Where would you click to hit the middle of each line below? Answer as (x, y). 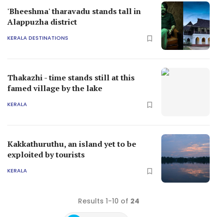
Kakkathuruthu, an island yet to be (72, 144)
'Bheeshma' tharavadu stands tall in (74, 11)
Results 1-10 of (104, 201)
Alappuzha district (42, 22)
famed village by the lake (55, 88)
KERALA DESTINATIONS (38, 38)
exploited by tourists (46, 154)
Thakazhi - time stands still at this (71, 77)
